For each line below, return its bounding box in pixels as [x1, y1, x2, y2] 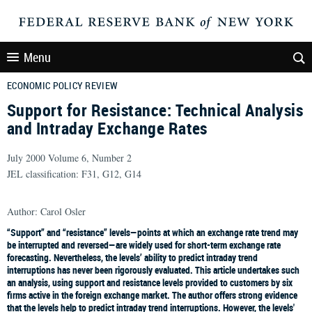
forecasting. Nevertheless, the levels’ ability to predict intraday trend [7, 251, 258, 264]
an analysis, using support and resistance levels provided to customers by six [7, 276, 292, 289]
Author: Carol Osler [7, 205, 86, 218]
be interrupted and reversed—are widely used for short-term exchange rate [7, 238, 281, 251]
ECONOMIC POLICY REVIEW [7, 79, 118, 92]
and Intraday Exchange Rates [7, 117, 208, 139]
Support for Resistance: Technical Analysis [7, 99, 304, 121]
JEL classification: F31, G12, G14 [7, 167, 141, 180]
